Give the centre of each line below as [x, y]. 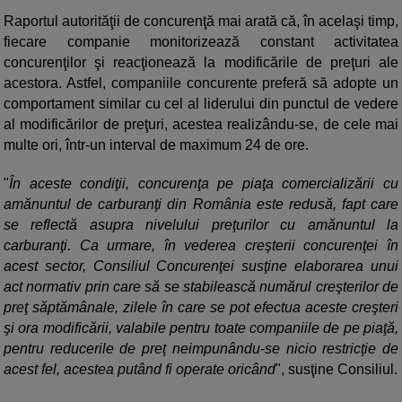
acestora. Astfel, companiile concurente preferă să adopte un [201, 83]
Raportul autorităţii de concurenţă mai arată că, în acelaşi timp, [201, 22]
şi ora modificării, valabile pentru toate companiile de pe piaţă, [201, 328]
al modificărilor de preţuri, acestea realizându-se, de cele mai [201, 125]
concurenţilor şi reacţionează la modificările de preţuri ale [201, 63]
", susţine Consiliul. [336, 370]
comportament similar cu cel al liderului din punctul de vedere [201, 104]
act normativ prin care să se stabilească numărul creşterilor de [201, 287]
